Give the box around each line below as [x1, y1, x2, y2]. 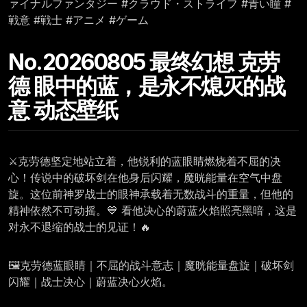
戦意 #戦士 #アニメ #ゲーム [8, 13, 149, 27]
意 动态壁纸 [8, 97, 117, 124]
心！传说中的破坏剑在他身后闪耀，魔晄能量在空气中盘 [8, 171, 282, 185]
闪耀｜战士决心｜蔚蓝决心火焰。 [8, 275, 173, 289]
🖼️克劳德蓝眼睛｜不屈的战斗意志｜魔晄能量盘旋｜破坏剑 [8, 258, 294, 273]
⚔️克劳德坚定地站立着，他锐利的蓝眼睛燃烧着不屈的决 [8, 154, 281, 169]
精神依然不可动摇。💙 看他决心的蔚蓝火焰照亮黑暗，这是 [8, 204, 297, 218]
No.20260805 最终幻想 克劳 [8, 49, 280, 76]
